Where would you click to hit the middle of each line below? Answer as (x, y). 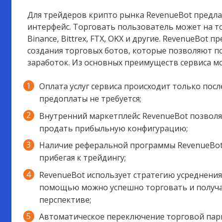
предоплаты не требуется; (90, 99)
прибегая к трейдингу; (82, 158)
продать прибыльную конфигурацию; (114, 128)
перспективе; (65, 199)
